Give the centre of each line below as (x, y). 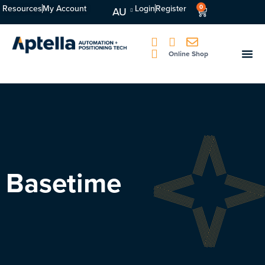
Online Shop (189, 54)
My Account (64, 8)
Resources (22, 8)
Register (171, 8)
